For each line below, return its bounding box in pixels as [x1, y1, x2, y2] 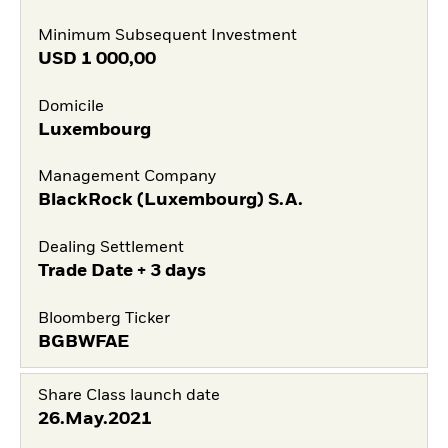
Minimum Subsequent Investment [37, 27, 297, 44]
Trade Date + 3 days [37, 262, 206, 280]
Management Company [37, 169, 216, 186]
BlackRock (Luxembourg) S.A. [37, 191, 303, 210]
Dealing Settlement [37, 240, 184, 256]
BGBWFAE [37, 332, 129, 351]
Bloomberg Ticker [37, 310, 170, 327]
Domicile [37, 98, 104, 115]
